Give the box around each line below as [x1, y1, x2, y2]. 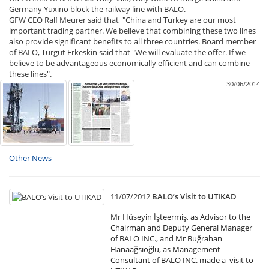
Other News [9, 153, 52, 163]
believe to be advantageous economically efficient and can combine [9, 58, 250, 68]
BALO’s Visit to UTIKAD [152, 191, 237, 202]
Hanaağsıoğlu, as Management [110, 244, 220, 255]
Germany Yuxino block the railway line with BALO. [9, 4, 186, 14]
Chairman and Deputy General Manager [110, 222, 252, 233]
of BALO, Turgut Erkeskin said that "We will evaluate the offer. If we [9, 47, 246, 58]
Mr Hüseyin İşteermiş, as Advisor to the [110, 211, 250, 222]
